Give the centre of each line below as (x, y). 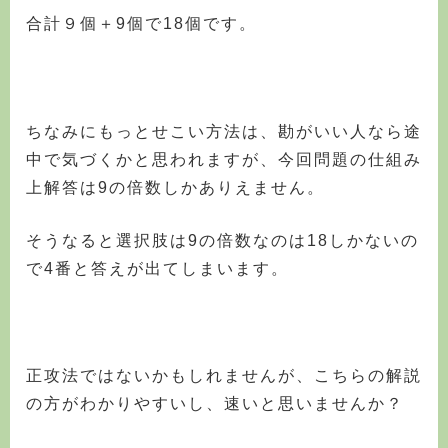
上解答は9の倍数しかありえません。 (175, 187)
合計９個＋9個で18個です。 (141, 24)
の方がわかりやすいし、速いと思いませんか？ (215, 404)
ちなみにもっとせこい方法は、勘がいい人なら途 (224, 131)
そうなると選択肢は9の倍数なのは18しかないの (222, 241)
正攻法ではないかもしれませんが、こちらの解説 (224, 376)
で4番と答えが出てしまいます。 (157, 269)
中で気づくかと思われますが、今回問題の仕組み (224, 159)
